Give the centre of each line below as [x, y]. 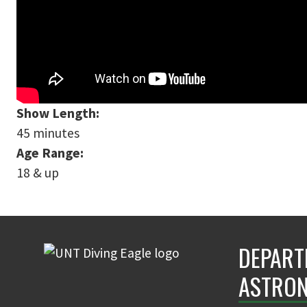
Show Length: [59, 113]
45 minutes [48, 133]
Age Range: [51, 153]
